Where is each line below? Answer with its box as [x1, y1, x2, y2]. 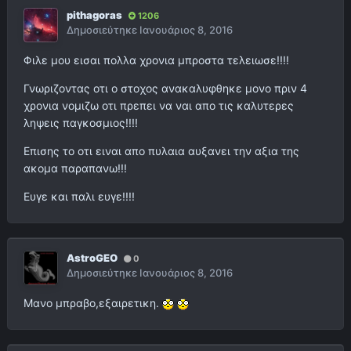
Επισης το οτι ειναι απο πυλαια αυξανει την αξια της [24, 144, 299, 158]
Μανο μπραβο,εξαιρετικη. [24, 296, 162, 310]
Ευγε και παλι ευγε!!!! [24, 190, 135, 204]
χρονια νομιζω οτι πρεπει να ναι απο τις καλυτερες [24, 99, 294, 113]
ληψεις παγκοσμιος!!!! [24, 116, 138, 130]
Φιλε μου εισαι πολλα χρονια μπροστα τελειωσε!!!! [24, 53, 289, 67]
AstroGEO [67, 251, 118, 265]
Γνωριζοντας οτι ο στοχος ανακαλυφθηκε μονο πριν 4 [24, 81, 307, 96]
